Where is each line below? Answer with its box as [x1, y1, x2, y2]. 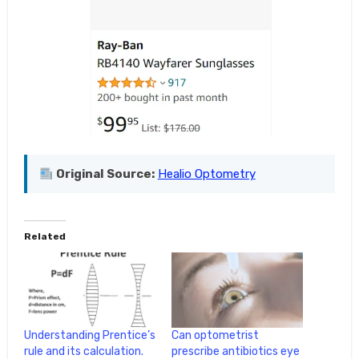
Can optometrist [171, 329, 259, 343]
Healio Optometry [157, 167, 256, 182]
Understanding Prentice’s [23, 329, 155, 343]
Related [23, 231, 66, 243]
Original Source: [55, 167, 155, 182]
